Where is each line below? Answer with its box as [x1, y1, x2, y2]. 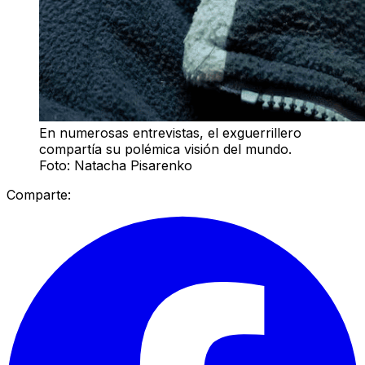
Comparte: [7, 186, 71, 203]
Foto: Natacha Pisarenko [39, 156, 192, 174]
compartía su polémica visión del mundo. [39, 140, 292, 157]
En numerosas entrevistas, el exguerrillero [39, 124, 301, 141]
